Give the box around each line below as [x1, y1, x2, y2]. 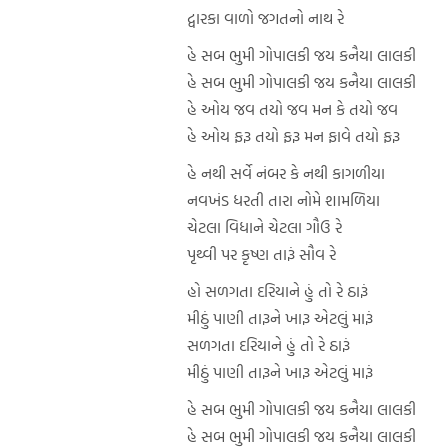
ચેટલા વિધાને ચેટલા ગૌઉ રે [187, 214, 342, 239]
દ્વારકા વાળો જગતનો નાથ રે [187, 5, 344, 30]
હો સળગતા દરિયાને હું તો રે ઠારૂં [187, 278, 376, 303]
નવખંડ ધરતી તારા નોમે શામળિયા [187, 187, 380, 212]
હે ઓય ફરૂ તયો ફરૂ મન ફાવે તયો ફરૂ [187, 123, 400, 148]
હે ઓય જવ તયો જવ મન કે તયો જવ [187, 96, 398, 121]
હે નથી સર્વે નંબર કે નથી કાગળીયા [187, 160, 385, 185]
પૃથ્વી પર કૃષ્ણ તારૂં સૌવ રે [187, 241, 336, 266]
